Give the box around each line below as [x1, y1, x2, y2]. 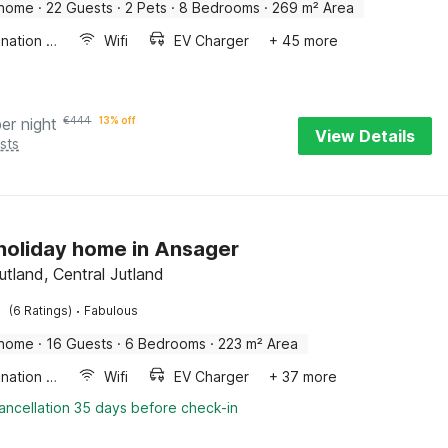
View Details [315, 126, 415, 146]
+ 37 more [269, 368, 338, 385]
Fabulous [84, 303, 139, 318]
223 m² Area [218, 335, 299, 352]
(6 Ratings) [9, 303, 73, 318]
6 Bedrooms [125, 335, 207, 352]
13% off [99, 114, 137, 126]
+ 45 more [269, 32, 339, 49]
